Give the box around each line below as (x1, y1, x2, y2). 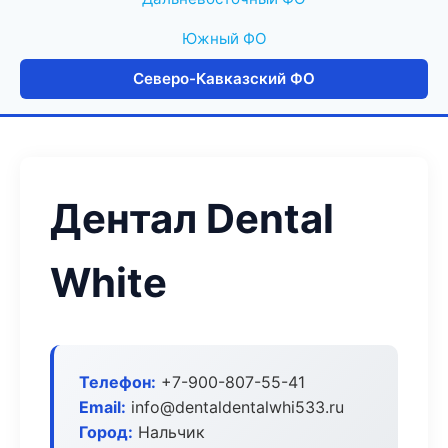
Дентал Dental (50, 194, 334, 243)
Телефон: (79, 372, 156, 392)
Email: (79, 397, 126, 417)
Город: (79, 422, 133, 442)
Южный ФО (181, 29, 267, 48)
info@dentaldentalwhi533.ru (126, 397, 344, 417)
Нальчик (133, 422, 205, 442)
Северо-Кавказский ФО (133, 69, 315, 88)
